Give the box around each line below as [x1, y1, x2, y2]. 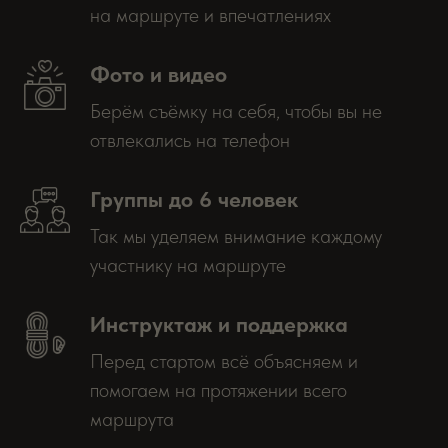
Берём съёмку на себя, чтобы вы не [90, 99, 382, 123]
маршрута [90, 407, 174, 431]
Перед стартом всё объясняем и [90, 349, 358, 373]
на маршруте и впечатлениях [90, 3, 331, 27]
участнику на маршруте [90, 253, 286, 277]
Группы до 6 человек [90, 186, 298, 212]
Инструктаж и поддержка [90, 311, 348, 337]
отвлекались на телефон [90, 128, 290, 152]
